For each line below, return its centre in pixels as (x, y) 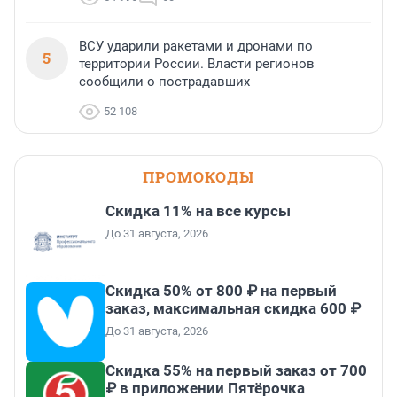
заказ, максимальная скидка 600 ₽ (233, 309)
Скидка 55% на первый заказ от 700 (236, 371)
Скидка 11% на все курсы (198, 211)
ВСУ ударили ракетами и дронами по (196, 47)
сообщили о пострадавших (164, 82)
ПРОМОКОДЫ (198, 177)
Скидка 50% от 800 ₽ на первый (221, 291)
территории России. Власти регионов (197, 64)
